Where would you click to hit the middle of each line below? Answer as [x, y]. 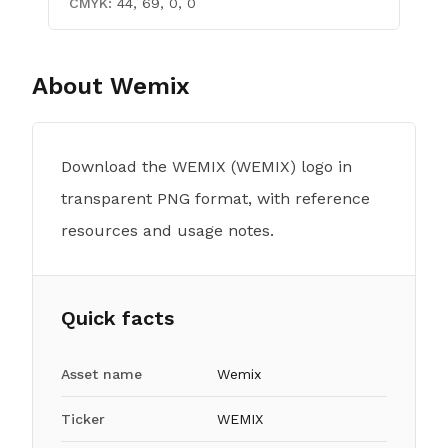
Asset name [101, 374]
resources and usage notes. [167, 230]
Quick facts [117, 318]
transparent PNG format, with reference [215, 198]
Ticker [83, 419]
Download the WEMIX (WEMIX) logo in [206, 166]
